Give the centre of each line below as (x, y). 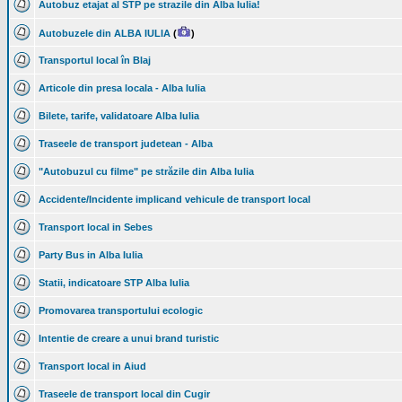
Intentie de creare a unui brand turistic (129, 338)
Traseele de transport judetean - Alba (126, 144)
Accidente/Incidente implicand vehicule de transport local (175, 199)
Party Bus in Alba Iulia (91, 255)
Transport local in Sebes (96, 227)
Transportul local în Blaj (95, 60)
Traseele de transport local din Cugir (124, 394)
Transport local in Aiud (92, 366)
